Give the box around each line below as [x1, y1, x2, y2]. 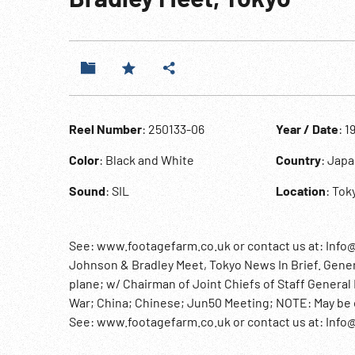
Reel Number [69, 121, 142, 136]
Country [275, 152, 321, 167]
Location [275, 183, 326, 198]
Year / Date [275, 121, 338, 136]
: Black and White [99, 152, 194, 167]
